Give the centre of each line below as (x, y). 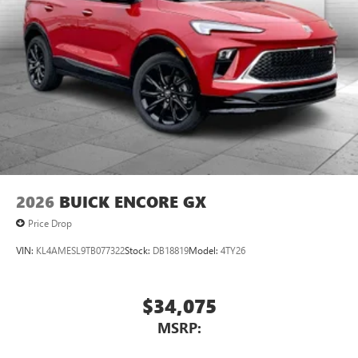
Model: (205, 251)
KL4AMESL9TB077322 (80, 251)
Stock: (139, 251)
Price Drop (50, 223)
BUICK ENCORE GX (133, 201)
